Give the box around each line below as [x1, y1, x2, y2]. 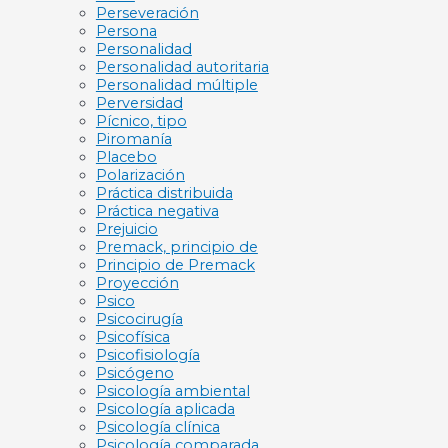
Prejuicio [95, 220, 158, 239]
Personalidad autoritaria [95, 58, 269, 77]
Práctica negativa [95, 202, 219, 221]
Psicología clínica [95, 418, 220, 437]
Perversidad [95, 94, 183, 113]
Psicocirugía [95, 310, 183, 329]
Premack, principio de [95, 238, 258, 257]
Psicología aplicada [95, 400, 235, 419]
